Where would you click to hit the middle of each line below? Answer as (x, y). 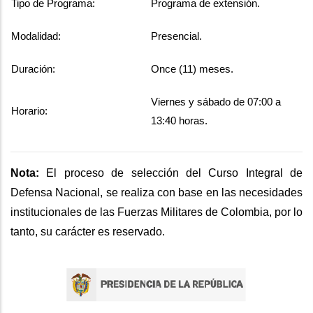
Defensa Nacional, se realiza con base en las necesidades (156, 192)
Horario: (29, 110)
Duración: (33, 68)
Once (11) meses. (192, 68)
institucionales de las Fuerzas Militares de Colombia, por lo (156, 212)
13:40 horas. (179, 120)
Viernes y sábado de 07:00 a (216, 101)
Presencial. (176, 36)
